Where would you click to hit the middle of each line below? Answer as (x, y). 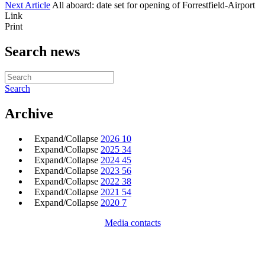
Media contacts (132, 223)
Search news (42, 51)
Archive (29, 114)
